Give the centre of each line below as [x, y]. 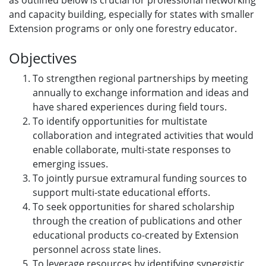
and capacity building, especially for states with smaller [132, 14]
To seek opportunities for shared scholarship [134, 207]
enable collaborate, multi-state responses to [132, 150]
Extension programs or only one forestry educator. [123, 28]
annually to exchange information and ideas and [141, 93]
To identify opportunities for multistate [120, 121]
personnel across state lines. [97, 249]
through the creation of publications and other [137, 221]
